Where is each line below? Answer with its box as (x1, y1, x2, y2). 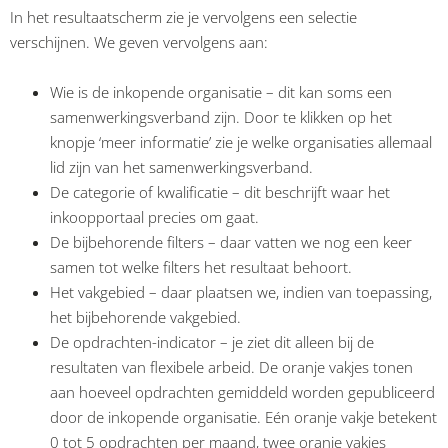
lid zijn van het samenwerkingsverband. (50, 156, 313, 177)
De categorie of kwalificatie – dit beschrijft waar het (50, 181, 390, 202)
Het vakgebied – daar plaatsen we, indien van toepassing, (50, 281, 432, 302)
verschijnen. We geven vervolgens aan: (10, 31, 268, 52)
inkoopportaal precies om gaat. (50, 206, 259, 227)
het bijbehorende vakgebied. (50, 306, 241, 327)
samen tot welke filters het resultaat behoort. (50, 256, 352, 277)
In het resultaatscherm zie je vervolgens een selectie (10, 6, 357, 27)
